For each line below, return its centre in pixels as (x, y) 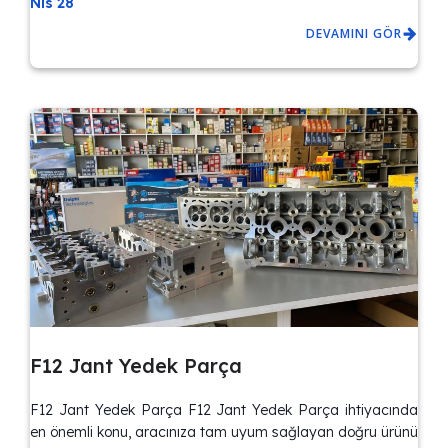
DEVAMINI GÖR (354, 34)
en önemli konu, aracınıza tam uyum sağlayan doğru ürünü (224, 431)
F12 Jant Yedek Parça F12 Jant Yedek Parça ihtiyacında (224, 409)
